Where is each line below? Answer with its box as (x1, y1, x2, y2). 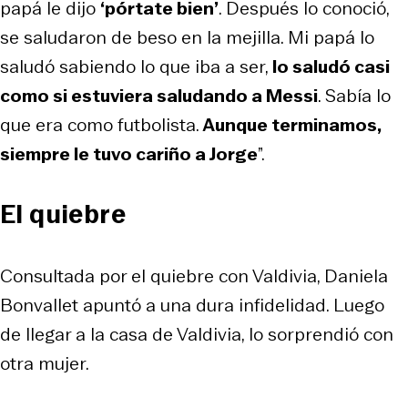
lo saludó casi (272, 53, 390, 79)
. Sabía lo (318, 82, 391, 108)
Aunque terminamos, (203, 111, 382, 138)
